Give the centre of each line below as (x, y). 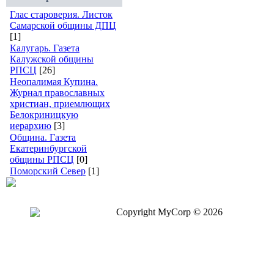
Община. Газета (43, 137)
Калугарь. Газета (45, 48)
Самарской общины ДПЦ (63, 25)
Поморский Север (48, 171)
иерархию (31, 126)
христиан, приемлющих (60, 104)
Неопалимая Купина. (54, 82)
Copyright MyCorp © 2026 (169, 212)
